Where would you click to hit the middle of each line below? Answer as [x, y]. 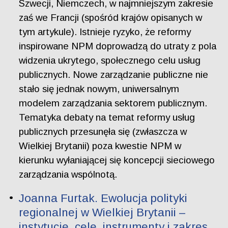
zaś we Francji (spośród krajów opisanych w [111, 18]
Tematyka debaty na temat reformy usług [107, 118]
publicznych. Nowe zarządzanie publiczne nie [114, 75]
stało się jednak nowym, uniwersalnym [99, 89]
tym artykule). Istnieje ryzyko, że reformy [105, 32]
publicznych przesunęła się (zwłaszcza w [103, 132]
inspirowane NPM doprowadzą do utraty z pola [118, 46]
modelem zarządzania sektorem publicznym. [113, 103]
